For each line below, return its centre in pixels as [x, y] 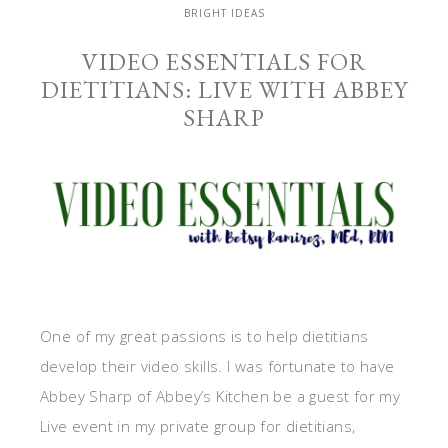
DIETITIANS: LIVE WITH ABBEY [224, 89]
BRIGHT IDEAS [224, 13]
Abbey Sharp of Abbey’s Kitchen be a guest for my [220, 395]
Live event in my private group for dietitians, [198, 425]
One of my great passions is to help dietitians [204, 335]
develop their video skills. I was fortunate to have [217, 365]
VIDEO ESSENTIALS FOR [224, 61]
